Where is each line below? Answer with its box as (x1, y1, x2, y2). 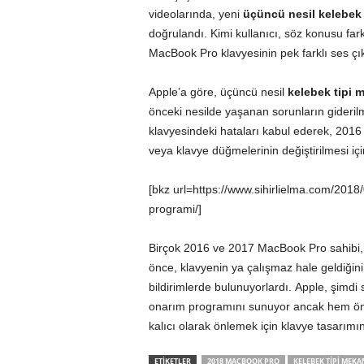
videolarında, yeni (148, 7, 243, 20)
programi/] (148, 202, 201, 215)
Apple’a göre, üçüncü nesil (148, 85, 288, 98)
